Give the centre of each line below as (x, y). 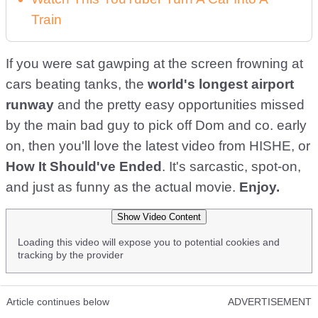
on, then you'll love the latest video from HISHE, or (158, 146)
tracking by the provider (71, 255)
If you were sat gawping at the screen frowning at (154, 64)
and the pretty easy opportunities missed (179, 105)
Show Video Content (159, 217)
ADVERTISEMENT (270, 302)
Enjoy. (259, 187)
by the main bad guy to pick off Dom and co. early (156, 125)
